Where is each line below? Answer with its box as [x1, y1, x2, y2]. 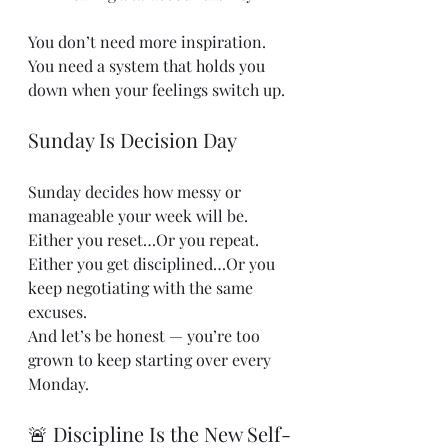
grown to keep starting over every [28, 349, 275, 370]
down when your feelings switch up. [28, 79, 285, 100]
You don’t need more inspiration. [28, 31, 270, 52]
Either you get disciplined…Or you [28, 253, 279, 274]
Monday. [28, 373, 89, 394]
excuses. [28, 301, 87, 322]
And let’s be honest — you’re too [28, 325, 264, 346]
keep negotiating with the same [28, 277, 257, 298]
